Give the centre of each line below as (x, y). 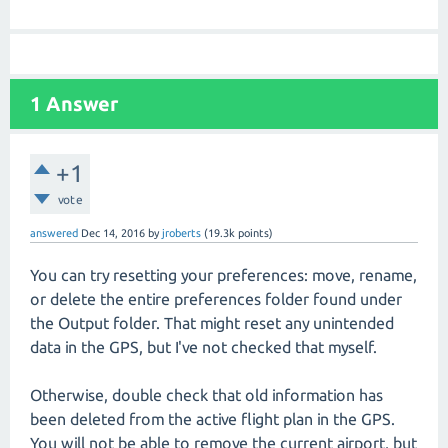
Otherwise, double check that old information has (206, 395)
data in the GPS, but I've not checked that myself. (203, 347)
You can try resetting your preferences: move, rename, (223, 275)
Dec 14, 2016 (113, 233)
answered (54, 233)
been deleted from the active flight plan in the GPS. (212, 419)
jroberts (181, 233)
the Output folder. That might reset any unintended (212, 323)
